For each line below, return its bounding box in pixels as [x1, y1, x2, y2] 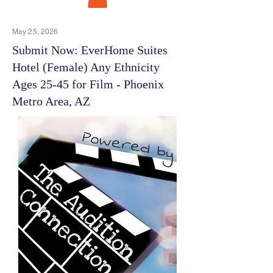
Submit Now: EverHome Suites [12, 43, 168, 57]
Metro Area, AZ [12, 94, 90, 108]
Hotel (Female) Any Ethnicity [12, 60, 160, 74]
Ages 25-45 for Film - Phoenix [12, 77, 164, 91]
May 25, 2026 [12, 27, 58, 36]
